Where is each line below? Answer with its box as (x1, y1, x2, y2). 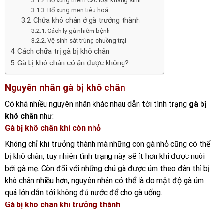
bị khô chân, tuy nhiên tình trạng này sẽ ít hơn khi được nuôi (5, 152, 205, 161)
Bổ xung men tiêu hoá (47, 6, 108, 14)
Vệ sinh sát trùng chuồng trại (47, 36, 127, 44)
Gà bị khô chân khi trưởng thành (5, 200, 120, 210)
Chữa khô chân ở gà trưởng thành (33, 16, 140, 25)
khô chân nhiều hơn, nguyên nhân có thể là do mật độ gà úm (5, 176, 204, 186)
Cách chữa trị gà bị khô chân (17, 46, 110, 56)
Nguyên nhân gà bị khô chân (5, 81, 125, 93)
